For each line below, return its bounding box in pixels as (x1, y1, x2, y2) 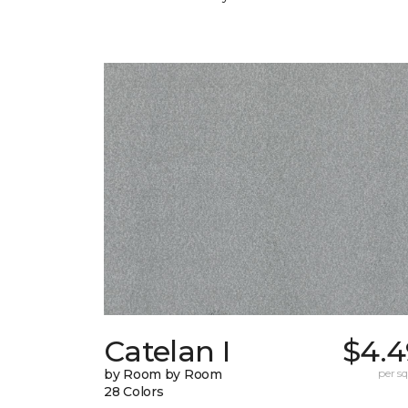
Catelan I (104, 333, 230, 370)
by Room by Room (104, 366, 222, 383)
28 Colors (104, 383, 164, 401)
